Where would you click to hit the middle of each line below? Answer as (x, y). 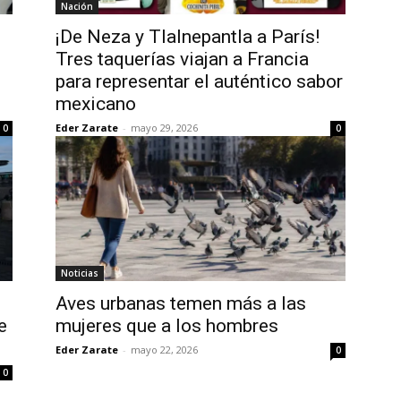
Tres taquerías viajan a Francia (182, 59)
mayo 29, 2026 (164, 128)
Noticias (80, 273)
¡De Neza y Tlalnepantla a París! (188, 37)
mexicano (96, 104)
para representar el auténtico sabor (199, 81)
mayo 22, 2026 (164, 350)
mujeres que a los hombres (167, 326)
